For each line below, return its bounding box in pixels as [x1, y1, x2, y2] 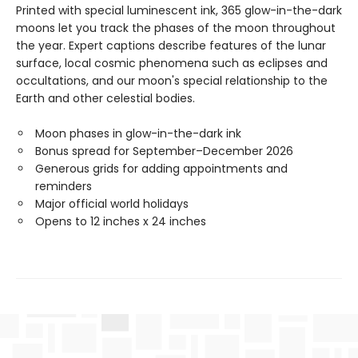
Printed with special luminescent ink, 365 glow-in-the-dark [16, 2, 342, 18]
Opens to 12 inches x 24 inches [35, 213, 206, 229]
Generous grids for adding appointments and [35, 161, 288, 177]
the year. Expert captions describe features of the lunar [16, 38, 326, 54]
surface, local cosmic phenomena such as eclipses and [16, 55, 328, 71]
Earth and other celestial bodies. [16, 90, 195, 106]
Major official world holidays [35, 196, 189, 212]
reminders [35, 178, 92, 194]
